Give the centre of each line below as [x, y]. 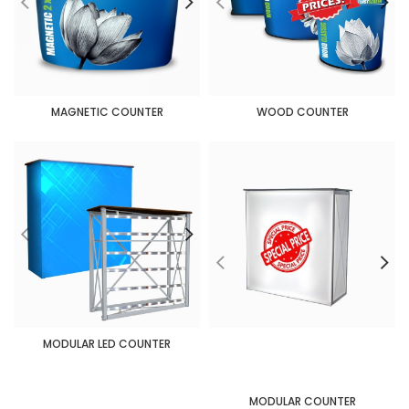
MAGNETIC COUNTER [107, 112]
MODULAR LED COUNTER [107, 344]
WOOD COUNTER [302, 112]
